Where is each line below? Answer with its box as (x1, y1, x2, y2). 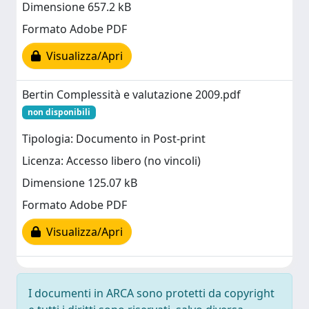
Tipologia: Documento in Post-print (22, 131, 206, 147)
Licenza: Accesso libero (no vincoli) (22, 153, 201, 169)
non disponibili (27, 106, 90, 118)
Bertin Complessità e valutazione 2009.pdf (22, 87, 241, 102)
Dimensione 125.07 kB (22, 175, 137, 191)
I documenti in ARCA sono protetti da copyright (28, 286, 275, 301)
